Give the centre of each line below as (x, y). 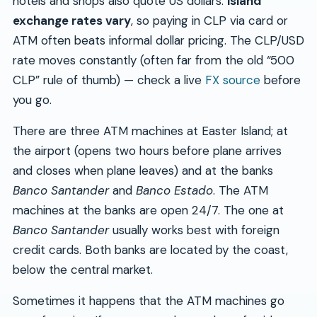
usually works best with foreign (194, 230)
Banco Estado (174, 191)
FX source (232, 80)
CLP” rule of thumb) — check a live (109, 80)
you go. (32, 100)
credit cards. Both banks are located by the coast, (150, 250)
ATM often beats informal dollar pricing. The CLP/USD (158, 41)
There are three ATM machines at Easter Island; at (150, 131)
